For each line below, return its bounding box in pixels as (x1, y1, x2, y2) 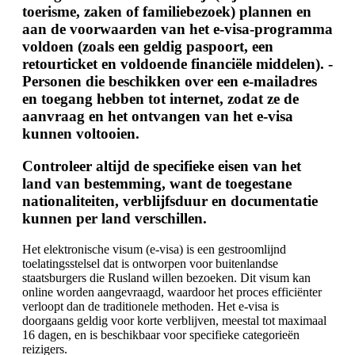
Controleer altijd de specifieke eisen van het (22, 157, 301, 174)
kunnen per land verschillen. (22, 209, 207, 227)
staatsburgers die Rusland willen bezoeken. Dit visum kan (22, 270, 311, 284)
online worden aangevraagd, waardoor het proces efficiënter (22, 284, 322, 299)
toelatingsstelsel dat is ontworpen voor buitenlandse (22, 256, 278, 270)
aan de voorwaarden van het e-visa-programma (22, 21, 333, 38)
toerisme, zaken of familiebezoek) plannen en (22, 3, 311, 21)
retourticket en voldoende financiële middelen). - (22, 55, 333, 73)
